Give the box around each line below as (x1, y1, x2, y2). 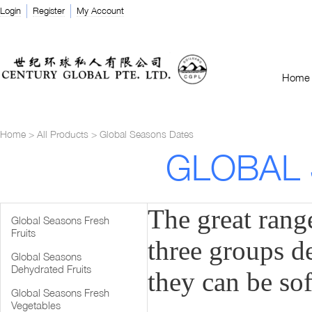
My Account (77, 5, 124, 16)
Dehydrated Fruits (11, 263, 91, 275)
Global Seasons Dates (100, 128, 194, 140)
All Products (37, 128, 88, 140)
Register (33, 5, 65, 16)
